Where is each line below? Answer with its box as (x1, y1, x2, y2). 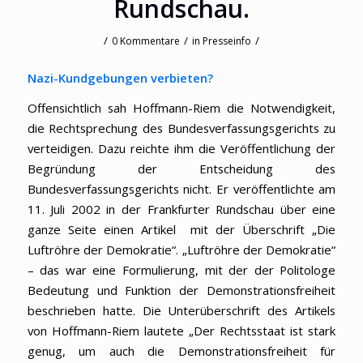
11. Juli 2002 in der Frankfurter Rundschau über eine (27, 201, 336, 218)
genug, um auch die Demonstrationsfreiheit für (27, 343, 336, 360)
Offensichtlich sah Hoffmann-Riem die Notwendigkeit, (27, 100, 336, 117)
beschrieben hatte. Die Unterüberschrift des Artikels (27, 302, 336, 319)
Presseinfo (202, 34, 251, 48)
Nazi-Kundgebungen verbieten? (27, 69, 213, 86)
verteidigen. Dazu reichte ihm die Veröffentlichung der (27, 140, 336, 157)
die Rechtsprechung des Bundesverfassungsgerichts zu (27, 120, 336, 137)
